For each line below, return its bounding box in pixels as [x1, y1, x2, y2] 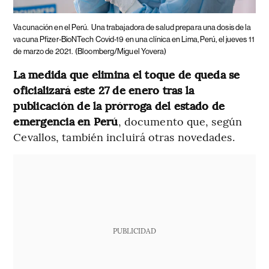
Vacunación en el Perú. [13, 22, 89, 32]
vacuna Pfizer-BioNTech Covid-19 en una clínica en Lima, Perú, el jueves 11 [13, 34, 255, 44]
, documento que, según [118, 113, 242, 128]
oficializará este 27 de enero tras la [13, 82, 195, 97]
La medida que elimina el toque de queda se [13, 66, 240, 82]
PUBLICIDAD [112, 225, 156, 235]
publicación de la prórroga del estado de [13, 97, 225, 113]
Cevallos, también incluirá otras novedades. [13, 128, 235, 144]
